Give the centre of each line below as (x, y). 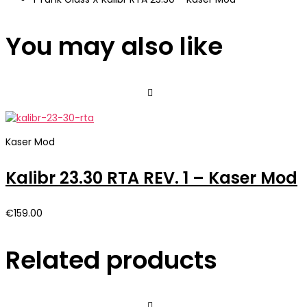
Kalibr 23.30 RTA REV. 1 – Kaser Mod (151, 177)
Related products (111, 260)
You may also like (114, 46)
